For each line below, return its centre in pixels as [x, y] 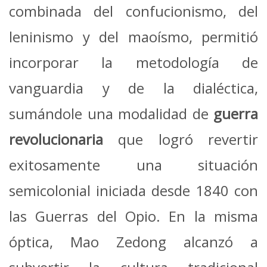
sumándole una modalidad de [111, 114]
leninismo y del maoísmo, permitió [133, 37]
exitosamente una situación [133, 165]
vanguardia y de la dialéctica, [133, 88]
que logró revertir [181, 139]
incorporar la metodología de [133, 63]
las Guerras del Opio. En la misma [133, 216]
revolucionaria [56, 139]
